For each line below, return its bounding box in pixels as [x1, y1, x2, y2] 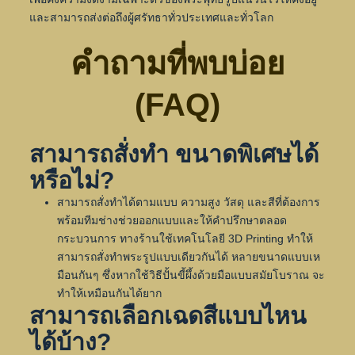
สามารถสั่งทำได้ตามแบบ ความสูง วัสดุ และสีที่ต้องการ [56, 195, 320, 208]
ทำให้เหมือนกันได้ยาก [56, 286, 162, 300]
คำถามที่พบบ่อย [70, 45, 284, 81]
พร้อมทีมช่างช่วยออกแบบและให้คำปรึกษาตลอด [56, 213, 287, 227]
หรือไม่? [29, 166, 114, 193]
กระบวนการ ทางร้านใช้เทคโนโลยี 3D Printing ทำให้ [56, 231, 313, 245]
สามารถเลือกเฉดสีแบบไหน [29, 302, 307, 329]
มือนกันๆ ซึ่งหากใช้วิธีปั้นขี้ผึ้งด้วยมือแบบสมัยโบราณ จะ [56, 268, 325, 281]
